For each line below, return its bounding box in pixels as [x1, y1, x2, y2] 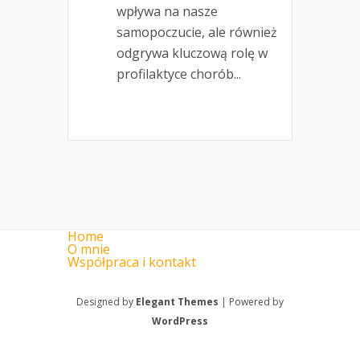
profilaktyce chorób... [117, 65, 241, 84]
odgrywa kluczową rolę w [117, 44, 268, 63]
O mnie [67, 240, 110, 259]
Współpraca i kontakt [67, 253, 196, 272]
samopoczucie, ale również [117, 23, 277, 42]
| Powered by [219, 295, 284, 309]
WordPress [152, 314, 208, 329]
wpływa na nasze [117, 2, 218, 21]
